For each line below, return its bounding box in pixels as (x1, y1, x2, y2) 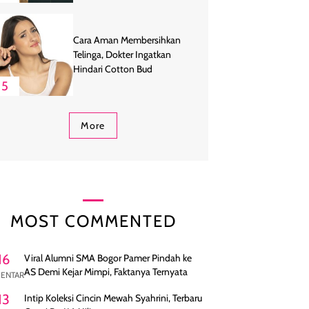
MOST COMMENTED (10, 211, 177, 232)
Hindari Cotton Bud (73, 63, 152, 76)
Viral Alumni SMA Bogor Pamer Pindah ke (24, 252, 192, 265)
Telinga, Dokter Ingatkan (73, 48, 171, 61)
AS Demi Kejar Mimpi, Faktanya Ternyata (24, 266, 188, 279)
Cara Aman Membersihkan (73, 34, 181, 47)
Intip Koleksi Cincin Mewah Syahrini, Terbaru (24, 292, 202, 305)
